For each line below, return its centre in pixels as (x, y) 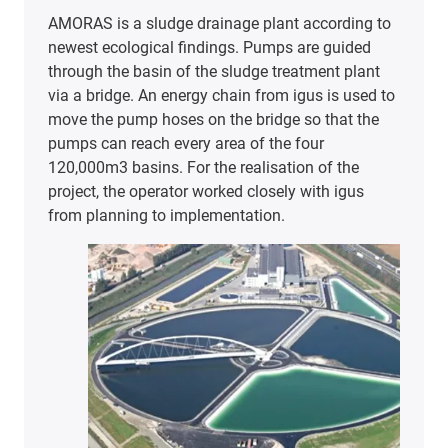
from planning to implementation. (166, 216)
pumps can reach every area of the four (186, 144)
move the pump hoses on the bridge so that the (213, 120)
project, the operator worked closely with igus (206, 192)
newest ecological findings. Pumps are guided (209, 48)
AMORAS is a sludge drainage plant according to (219, 24)
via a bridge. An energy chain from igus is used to (221, 96)
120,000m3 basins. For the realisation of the (203, 168)
